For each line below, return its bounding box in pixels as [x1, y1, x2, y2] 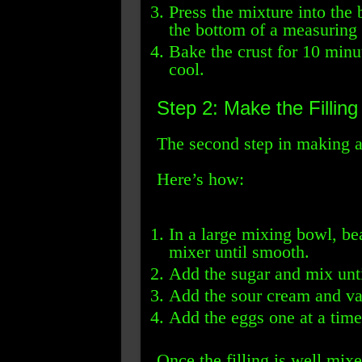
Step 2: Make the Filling [156, 97, 358, 119]
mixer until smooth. [168, 242, 309, 262]
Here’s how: [156, 169, 244, 189]
